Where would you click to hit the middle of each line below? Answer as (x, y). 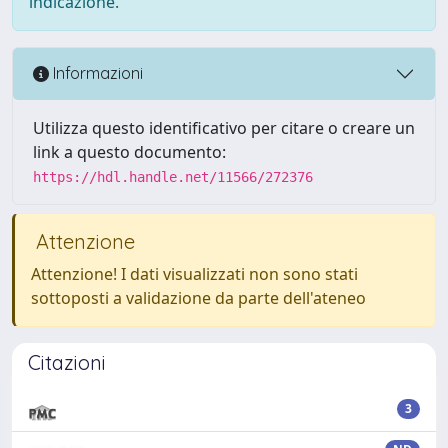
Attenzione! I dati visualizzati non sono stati (194, 273)
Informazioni (96, 73)
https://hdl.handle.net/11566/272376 (173, 176)
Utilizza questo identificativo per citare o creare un (224, 127)
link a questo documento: (129, 151)
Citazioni (67, 362)
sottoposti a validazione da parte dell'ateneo (198, 297)
